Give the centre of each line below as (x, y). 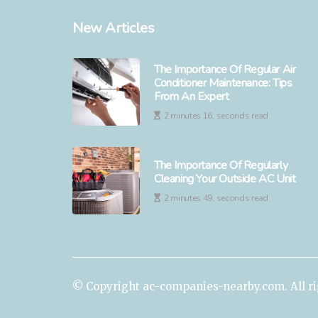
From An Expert (192, 97)
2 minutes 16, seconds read (216, 116)
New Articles (113, 28)
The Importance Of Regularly (221, 165)
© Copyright (108, 286)
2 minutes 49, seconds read (216, 198)
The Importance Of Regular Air (225, 70)
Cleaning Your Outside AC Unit (225, 179)
